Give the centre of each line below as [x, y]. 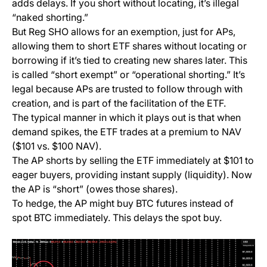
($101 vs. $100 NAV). [57, 146]
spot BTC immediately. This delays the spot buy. [117, 218]
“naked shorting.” [50, 18]
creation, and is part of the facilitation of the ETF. [119, 103]
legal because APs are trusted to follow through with [127, 89]
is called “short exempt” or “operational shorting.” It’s [128, 75]
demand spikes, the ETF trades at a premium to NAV [127, 132]
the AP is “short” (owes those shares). [95, 189]
